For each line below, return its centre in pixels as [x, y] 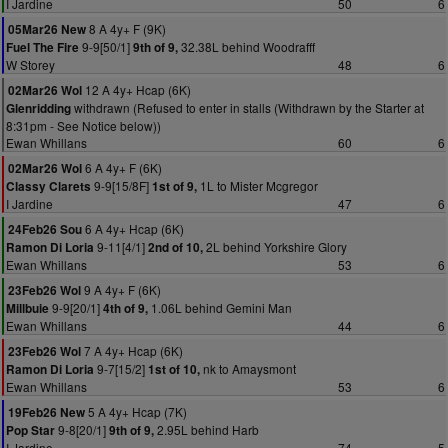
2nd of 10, [175, 247]
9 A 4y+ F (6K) [121, 289]
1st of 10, [174, 369]
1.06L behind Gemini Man [220, 307]
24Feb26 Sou [45, 229]
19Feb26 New [46, 412]
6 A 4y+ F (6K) [122, 167]
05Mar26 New [47, 29]
